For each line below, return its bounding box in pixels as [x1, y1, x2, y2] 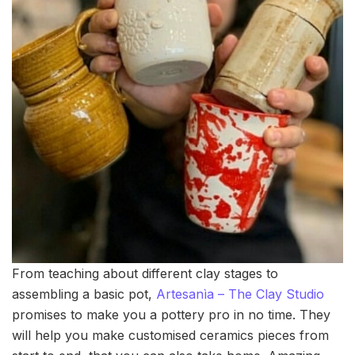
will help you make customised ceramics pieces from [12, 326, 329, 343]
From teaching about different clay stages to [12, 265, 278, 281]
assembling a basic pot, [12, 285, 156, 302]
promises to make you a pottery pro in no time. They [12, 306, 330, 323]
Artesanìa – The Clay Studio [156, 285, 324, 302]
